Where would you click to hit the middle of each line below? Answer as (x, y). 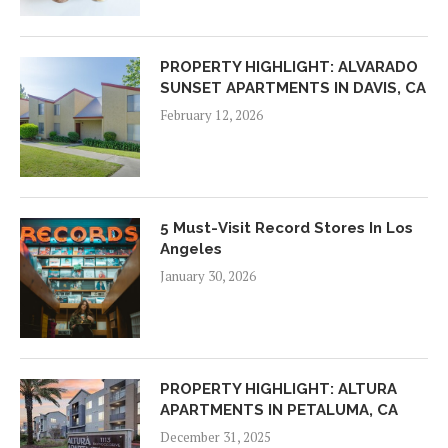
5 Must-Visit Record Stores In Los (286, 227)
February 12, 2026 (211, 114)
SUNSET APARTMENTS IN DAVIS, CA (293, 87)
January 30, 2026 (208, 275)
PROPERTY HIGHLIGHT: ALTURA (278, 388)
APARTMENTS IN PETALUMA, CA (279, 409)
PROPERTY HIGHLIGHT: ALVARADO (289, 66)
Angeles (191, 248)
